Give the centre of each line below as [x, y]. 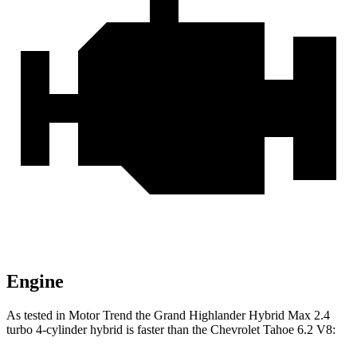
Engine [35, 282]
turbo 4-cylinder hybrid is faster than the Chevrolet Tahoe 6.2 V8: [171, 330]
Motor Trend [100, 316]
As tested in [37, 316]
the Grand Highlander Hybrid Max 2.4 [231, 316]
